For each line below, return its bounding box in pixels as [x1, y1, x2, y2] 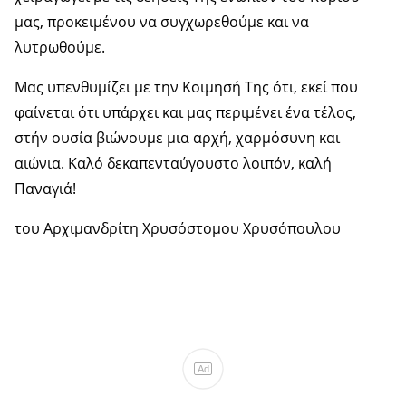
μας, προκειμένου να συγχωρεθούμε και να [14, 12, 309, 33]
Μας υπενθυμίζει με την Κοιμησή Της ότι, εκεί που [14, 77, 358, 98]
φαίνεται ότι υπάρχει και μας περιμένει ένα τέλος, [14, 102, 356, 123]
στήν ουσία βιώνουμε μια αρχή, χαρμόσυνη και [14, 128, 340, 149]
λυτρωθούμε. [14, 37, 105, 58]
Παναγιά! [14, 179, 76, 199]
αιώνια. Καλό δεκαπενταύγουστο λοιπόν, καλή [14, 153, 332, 174]
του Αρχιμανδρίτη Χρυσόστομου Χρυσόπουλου [14, 218, 341, 239]
